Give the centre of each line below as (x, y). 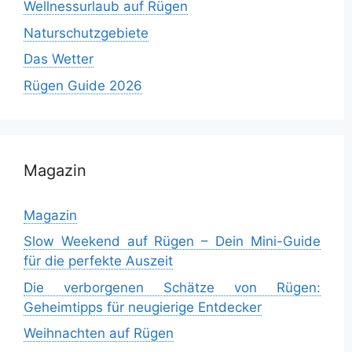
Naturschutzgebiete (86, 33)
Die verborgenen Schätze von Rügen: (172, 287)
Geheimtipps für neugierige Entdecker (143, 307)
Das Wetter (59, 59)
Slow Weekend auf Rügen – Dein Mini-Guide (172, 242)
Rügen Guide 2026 (83, 85)
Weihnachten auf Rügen (99, 334)
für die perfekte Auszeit (98, 261)
